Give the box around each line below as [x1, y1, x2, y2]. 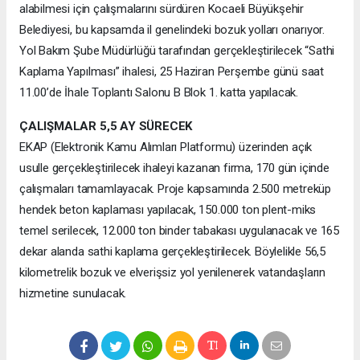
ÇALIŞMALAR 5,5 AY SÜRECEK [19, 119, 193, 134]
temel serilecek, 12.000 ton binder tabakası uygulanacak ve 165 [19, 223, 340, 239]
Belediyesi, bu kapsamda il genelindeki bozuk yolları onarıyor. [19, 22, 325, 38]
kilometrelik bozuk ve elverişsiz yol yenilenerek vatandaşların [19, 265, 326, 280]
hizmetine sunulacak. [19, 286, 127, 301]
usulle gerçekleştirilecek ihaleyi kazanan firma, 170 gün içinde [19, 161, 329, 176]
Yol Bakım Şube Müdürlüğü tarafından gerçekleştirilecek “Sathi [19, 43, 335, 59]
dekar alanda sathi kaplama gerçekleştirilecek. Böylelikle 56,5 [19, 244, 326, 260]
